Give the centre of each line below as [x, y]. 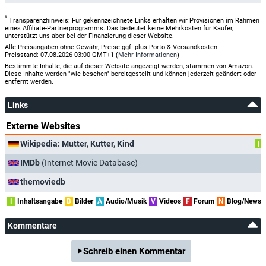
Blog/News [243, 201]
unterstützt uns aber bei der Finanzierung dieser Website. [89, 36]
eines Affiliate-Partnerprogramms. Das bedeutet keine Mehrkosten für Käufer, [119, 28]
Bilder [83, 201]
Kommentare [32, 225]
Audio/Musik [125, 201]
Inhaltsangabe [39, 201]
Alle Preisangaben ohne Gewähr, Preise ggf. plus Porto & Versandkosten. [112, 47]
